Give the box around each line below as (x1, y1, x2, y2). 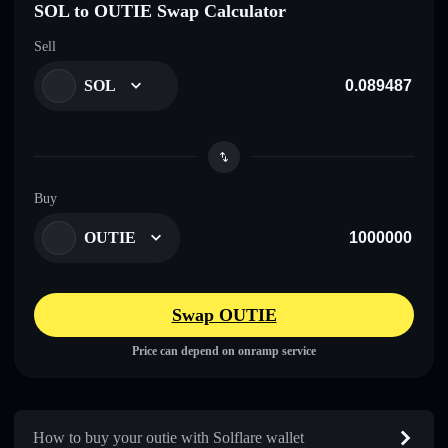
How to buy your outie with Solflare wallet (33, 428, 304, 446)
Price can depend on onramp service (132, 343, 316, 358)
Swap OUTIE (171, 304, 277, 325)
